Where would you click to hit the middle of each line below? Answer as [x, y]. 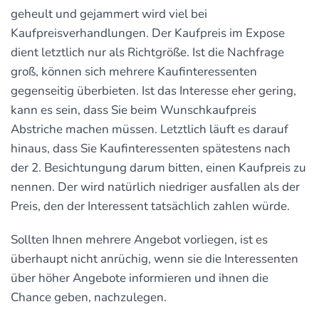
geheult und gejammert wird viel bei [109, 14]
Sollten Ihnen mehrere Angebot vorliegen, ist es [139, 239]
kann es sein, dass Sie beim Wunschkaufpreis [134, 110]
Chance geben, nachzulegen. [89, 297]
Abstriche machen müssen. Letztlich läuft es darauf [150, 129]
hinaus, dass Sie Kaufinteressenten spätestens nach [151, 148]
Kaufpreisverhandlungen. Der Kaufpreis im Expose [148, 33]
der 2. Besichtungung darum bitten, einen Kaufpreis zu [158, 167]
